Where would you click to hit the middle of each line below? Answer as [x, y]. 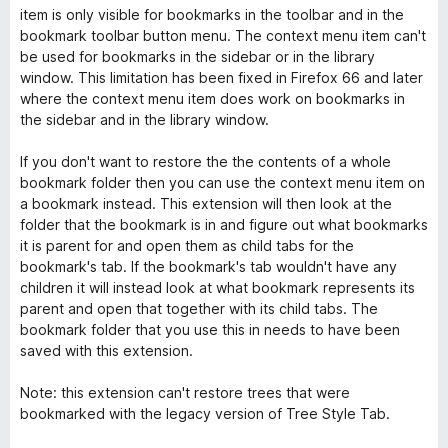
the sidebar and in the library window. [144, 119]
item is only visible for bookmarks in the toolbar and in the [212, 14]
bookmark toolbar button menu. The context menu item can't [223, 35]
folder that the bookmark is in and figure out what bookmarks [224, 224]
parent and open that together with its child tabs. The [199, 308]
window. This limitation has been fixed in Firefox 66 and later [221, 77]
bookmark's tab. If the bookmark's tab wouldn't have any [208, 266]
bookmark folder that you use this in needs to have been [210, 329]
